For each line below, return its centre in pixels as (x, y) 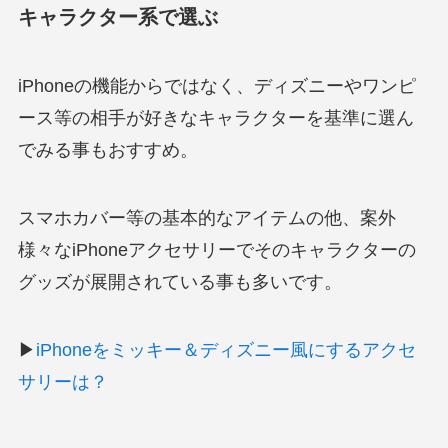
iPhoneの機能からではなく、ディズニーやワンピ (216, 86)
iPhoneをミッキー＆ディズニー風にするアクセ (225, 349)
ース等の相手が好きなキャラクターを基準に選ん (215, 118)
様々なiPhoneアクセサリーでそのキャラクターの (216, 249)
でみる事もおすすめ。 (107, 150)
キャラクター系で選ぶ (117, 16)
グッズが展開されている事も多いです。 (179, 281)
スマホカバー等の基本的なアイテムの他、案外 (206, 217)
